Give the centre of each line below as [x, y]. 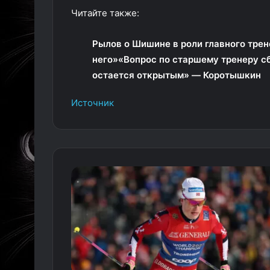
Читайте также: [105, 13]
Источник [93, 103]
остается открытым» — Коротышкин [177, 75]
